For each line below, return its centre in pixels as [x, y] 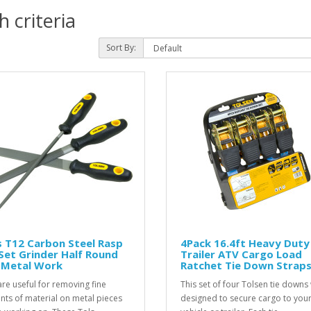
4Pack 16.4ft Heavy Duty [245, 243]
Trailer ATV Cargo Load [241, 254]
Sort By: [121, 48]
